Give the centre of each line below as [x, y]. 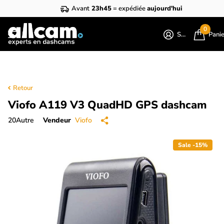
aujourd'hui [164, 8]
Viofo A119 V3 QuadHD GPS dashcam [107, 105]
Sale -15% [193, 145]
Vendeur [57, 120]
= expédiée [129, 8]
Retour [23, 88]
